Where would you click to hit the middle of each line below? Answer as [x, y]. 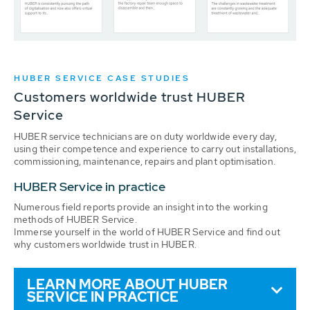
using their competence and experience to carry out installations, [155, 149]
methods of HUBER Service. [75, 219]
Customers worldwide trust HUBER [130, 97]
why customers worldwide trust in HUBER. [105, 244]
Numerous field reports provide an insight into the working [141, 207]
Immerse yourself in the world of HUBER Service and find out [147, 232]
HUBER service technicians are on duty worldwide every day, [145, 136]
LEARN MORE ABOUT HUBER [128, 284]
